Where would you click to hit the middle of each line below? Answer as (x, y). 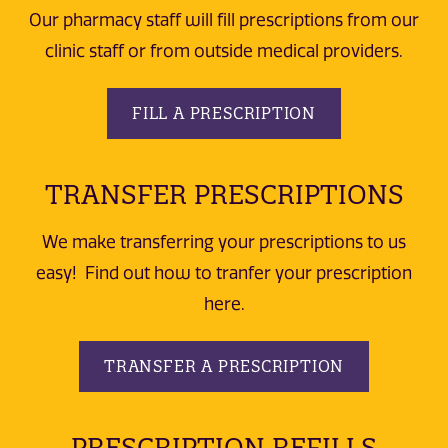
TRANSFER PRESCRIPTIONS (224, 195)
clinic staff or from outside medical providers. (224, 51)
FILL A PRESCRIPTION (224, 113)
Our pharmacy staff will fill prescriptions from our (224, 20)
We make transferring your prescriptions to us (224, 241)
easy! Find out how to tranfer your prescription (224, 272)
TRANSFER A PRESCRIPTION (224, 366)
